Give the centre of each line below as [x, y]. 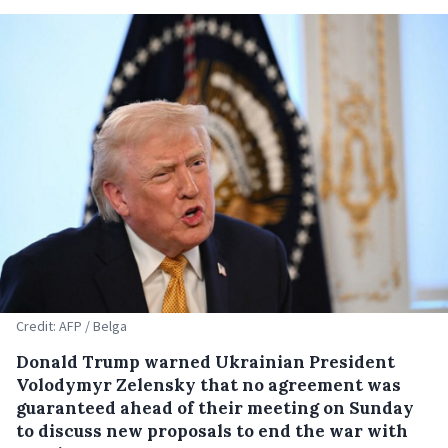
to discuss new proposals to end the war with [212, 430]
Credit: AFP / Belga [71, 325]
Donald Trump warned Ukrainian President [205, 361]
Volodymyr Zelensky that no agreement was [208, 384]
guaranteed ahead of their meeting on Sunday [215, 407]
